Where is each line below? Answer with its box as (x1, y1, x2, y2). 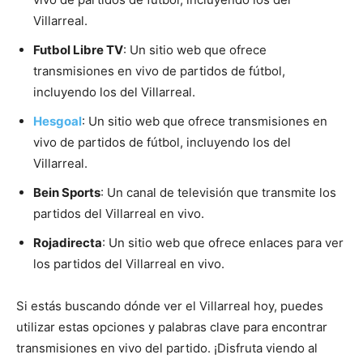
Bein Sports (33, 185, 100, 201)
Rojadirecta (33, 235, 102, 251)
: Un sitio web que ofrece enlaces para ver (102, 235, 344, 251)
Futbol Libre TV (33, 42, 123, 58)
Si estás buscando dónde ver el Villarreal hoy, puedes (16, 298, 323, 314)
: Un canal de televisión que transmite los (100, 185, 336, 201)
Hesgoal (33, 113, 82, 130)
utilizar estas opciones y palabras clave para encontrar (16, 319, 327, 335)
